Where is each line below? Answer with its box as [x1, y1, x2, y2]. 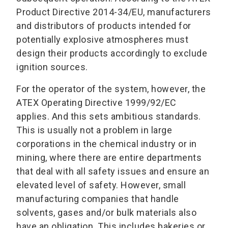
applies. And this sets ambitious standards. [16, 110, 201, 122]
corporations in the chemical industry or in [16, 138, 197, 149]
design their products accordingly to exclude [16, 47, 207, 59]
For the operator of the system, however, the [16, 83, 206, 94]
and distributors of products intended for [16, 20, 191, 31]
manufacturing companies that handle [16, 193, 179, 204]
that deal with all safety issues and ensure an [16, 165, 209, 177]
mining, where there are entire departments [16, 152, 202, 163]
